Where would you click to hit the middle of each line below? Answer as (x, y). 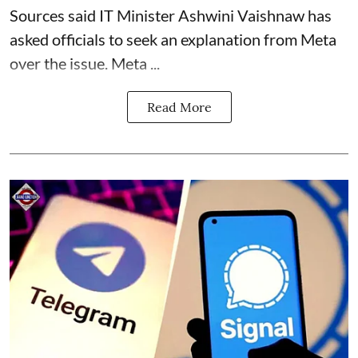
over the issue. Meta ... (85, 64)
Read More (179, 107)
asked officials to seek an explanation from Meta (173, 40)
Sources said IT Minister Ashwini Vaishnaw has (171, 16)
